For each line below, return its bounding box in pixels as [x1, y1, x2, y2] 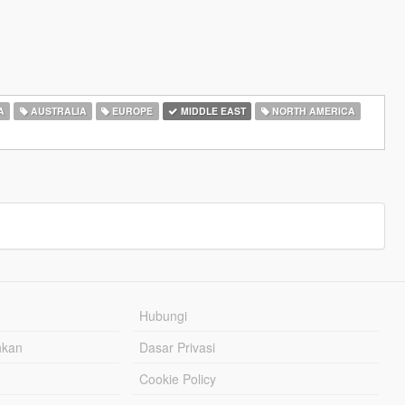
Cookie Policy [139, 370, 217, 388]
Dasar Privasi [139, 338, 216, 356]
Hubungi [139, 306, 188, 325]
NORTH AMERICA [268, 104, 355, 118]
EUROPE [109, 104, 154, 118]
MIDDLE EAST [177, 104, 246, 118]
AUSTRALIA [27, 104, 87, 118]
